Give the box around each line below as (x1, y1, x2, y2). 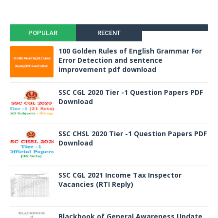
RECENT (97, 29, 121, 36)
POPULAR (28, 29, 57, 36)
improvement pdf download (58, 65, 156, 74)
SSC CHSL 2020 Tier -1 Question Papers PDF (58, 129, 207, 138)
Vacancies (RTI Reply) (58, 180, 133, 189)
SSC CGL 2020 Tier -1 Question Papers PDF (58, 88, 203, 97)
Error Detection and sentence (58, 55, 163, 65)
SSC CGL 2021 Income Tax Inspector (58, 170, 182, 180)
